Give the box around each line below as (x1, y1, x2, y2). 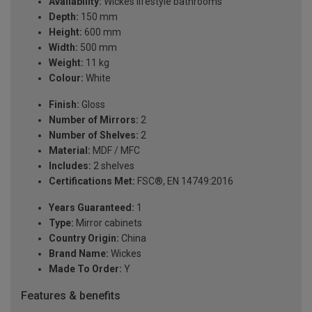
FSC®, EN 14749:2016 (135, 175, 233, 187)
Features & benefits (21, 289, 120, 303)
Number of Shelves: (49, 130, 139, 141)
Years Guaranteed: (49, 202, 134, 214)
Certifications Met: (49, 175, 135, 187)
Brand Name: (49, 248, 109, 260)
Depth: (49, 11, 79, 23)
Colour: (49, 72, 84, 84)
